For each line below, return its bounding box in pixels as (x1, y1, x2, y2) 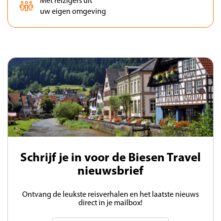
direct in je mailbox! (78, 199, 143, 208)
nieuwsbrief (77, 165, 144, 178)
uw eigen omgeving (40, 7, 106, 16)
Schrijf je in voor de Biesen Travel (20, 151, 201, 164)
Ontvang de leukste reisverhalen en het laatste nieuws (22, 191, 199, 199)
